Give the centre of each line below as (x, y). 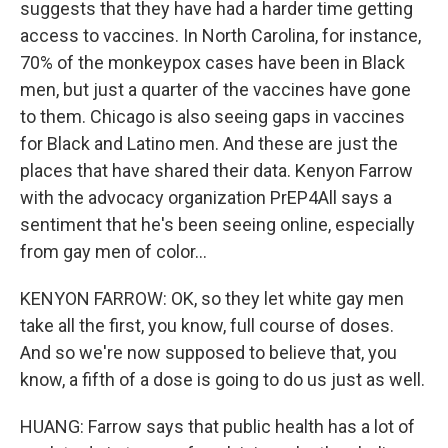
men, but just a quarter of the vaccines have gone (215, 89)
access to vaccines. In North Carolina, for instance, (220, 35)
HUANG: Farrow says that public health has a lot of (217, 426)
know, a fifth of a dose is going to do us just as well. (222, 379)
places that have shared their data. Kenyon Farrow (216, 170)
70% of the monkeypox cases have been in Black (212, 62)
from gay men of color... (113, 251)
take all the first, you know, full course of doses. (207, 325)
